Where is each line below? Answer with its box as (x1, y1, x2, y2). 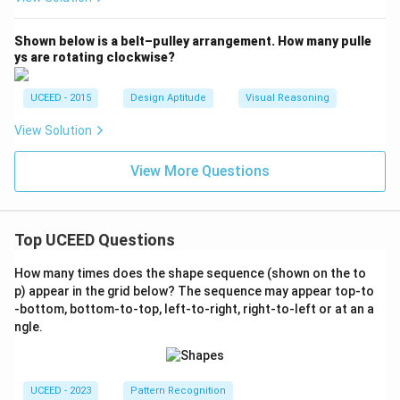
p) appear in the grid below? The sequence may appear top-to (14, 284, 374, 299)
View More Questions (130, 162, 270, 180)
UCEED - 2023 (30, 385, 91, 397)
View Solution (14, 123, 92, 138)
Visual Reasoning (246, 92, 329, 104)
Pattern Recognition (130, 385, 226, 397)
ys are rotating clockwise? (14, 49, 175, 64)
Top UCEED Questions (14, 230, 175, 250)
